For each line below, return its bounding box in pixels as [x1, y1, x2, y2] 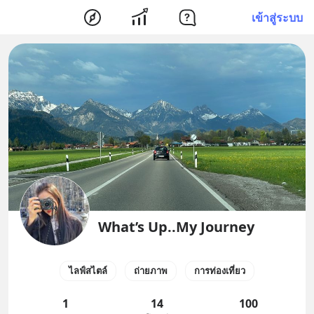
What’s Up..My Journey [98, 217, 254, 236]
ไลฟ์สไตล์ [69, 264, 107, 277]
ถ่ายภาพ [134, 264, 168, 277]
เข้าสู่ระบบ [252, 9, 303, 25]
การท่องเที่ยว [194, 264, 245, 277]
